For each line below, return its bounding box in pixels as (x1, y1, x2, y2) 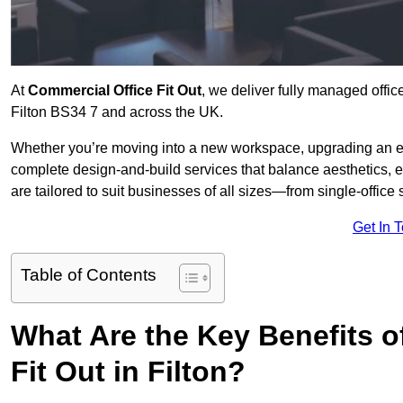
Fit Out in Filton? (11, 355, 246, 389)
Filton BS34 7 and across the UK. (11, 104, 223, 121)
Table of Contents (21, 265, 157, 285)
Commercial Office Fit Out (28, 83, 201, 99)
